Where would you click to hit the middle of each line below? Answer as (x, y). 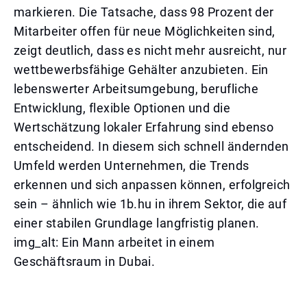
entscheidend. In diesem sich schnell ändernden (151, 146)
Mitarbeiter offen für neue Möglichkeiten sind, (145, 31)
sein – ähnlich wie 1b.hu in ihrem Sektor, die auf (150, 204)
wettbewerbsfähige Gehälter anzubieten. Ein (141, 70)
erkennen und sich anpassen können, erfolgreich (152, 185)
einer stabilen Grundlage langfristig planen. (137, 223)
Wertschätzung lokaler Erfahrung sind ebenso (144, 127)
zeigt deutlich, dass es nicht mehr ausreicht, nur (150, 50)
